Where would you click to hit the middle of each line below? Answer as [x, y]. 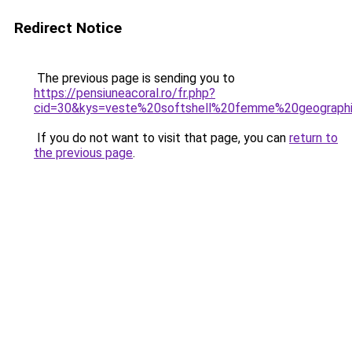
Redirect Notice [68, 28]
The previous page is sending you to [134, 78]
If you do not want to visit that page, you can [161, 138]
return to [313, 138]
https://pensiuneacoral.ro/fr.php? [125, 93]
